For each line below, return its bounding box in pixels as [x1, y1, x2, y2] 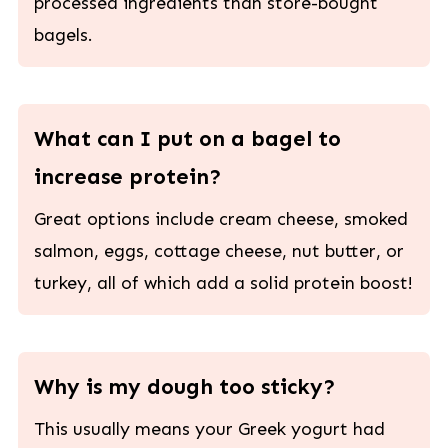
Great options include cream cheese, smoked [33, 208, 408, 231]
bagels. [33, 24, 93, 47]
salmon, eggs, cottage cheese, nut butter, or [33, 240, 404, 263]
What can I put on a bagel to [33, 126, 341, 153]
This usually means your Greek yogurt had [33, 418, 385, 441]
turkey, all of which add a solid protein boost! [33, 272, 413, 295]
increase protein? [33, 164, 222, 191]
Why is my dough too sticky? [33, 374, 336, 401]
